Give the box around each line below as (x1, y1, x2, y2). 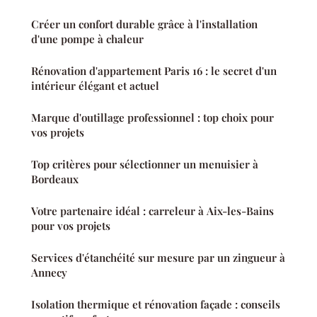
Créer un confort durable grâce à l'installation (31, 16, 258, 31)
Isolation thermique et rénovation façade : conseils (31, 296, 280, 311)
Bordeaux (31, 171, 79, 186)
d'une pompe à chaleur (31, 31, 144, 46)
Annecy (31, 265, 67, 279)
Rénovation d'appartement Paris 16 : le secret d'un (31, 63, 277, 78)
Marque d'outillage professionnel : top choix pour (31, 110, 274, 125)
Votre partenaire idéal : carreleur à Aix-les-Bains (31, 203, 274, 218)
